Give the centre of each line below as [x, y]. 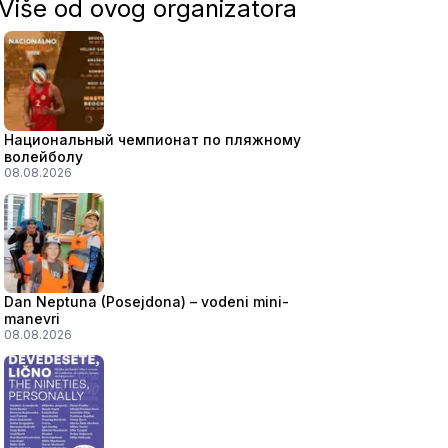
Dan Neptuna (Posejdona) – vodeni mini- [146, 301]
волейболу [43, 156]
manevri [31, 318]
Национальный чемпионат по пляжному [152, 139]
